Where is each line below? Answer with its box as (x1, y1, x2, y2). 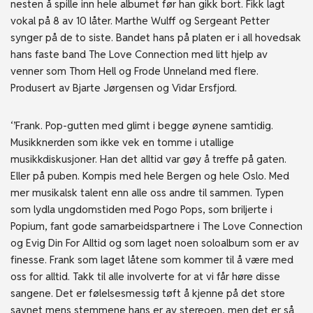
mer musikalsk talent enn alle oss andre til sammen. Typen (10, 186, 284, 199)
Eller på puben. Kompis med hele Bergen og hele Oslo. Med (10, 169, 289, 182)
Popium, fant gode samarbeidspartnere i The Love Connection (10, 219, 303, 233)
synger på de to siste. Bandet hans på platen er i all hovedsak (10, 31, 301, 44)
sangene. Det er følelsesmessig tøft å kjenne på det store (10, 286, 285, 300)
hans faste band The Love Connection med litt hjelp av (10, 48, 268, 61)
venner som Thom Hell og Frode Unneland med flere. (10, 64, 259, 78)
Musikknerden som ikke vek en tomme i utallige (10, 136, 234, 149)
